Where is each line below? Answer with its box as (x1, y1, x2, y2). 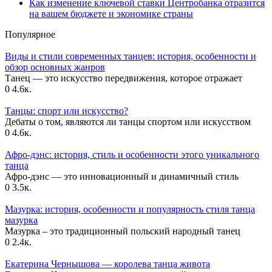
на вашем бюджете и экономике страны (29, 8, 193, 19)
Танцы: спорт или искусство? (5, 106, 128, 117)
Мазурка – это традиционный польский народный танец (5, 226, 240, 237)
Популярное (5, 29, 55, 40)
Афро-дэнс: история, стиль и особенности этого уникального (5, 149, 259, 160)
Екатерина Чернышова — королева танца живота (5, 259, 210, 270)
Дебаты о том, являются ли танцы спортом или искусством (5, 117, 251, 127)
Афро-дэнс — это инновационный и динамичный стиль (5, 171, 239, 182)
